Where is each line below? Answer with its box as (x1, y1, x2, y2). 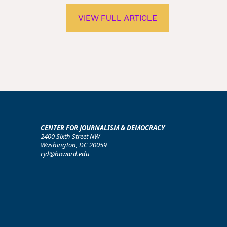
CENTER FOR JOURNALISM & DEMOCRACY (41, 123, 165, 132)
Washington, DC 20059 (41, 140, 107, 149)
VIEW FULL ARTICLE (78, 13, 157, 23)
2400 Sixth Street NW (41, 132, 100, 141)
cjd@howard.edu (41, 149, 90, 158)
